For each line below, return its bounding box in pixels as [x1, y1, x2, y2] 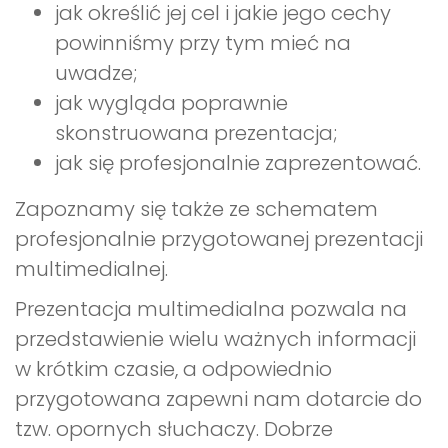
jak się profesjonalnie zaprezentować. [55, 149, 421, 178]
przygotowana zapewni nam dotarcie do [15, 385, 422, 414]
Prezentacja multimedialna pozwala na [15, 295, 407, 324]
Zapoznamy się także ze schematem [15, 195, 378, 224]
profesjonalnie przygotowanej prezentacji [15, 225, 423, 254]
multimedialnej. [15, 255, 168, 284]
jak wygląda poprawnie [55, 89, 288, 118]
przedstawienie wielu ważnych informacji [15, 325, 416, 354]
